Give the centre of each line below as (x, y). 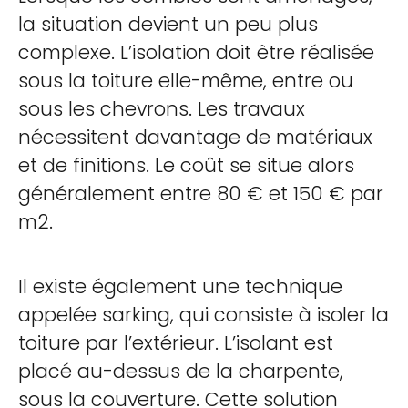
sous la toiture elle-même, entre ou (186, 81)
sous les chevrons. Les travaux (162, 109)
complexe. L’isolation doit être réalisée (196, 52)
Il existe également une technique (180, 286)
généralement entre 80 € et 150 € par (201, 194)
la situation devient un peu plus (168, 24)
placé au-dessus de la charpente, (181, 371)
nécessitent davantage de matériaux (195, 137)
